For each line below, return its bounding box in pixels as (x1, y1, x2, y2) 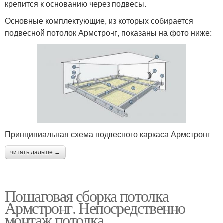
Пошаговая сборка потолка (5, 184, 169, 206)
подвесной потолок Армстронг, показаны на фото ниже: (5, 27, 212, 39)
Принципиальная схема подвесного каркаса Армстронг (5, 128, 210, 140)
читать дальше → (10, 148, 60, 156)
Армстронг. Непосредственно (5, 196, 185, 218)
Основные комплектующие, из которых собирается (5, 15, 193, 27)
